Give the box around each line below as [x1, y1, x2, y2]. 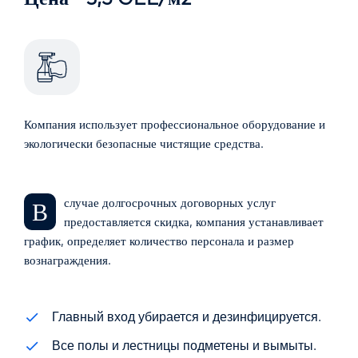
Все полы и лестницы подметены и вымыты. [52, 336, 316, 353]
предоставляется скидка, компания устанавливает [64, 213, 324, 229]
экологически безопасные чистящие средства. [24, 135, 264, 151]
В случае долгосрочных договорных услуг [32, 196, 48, 227]
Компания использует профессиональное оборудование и [24, 116, 325, 132]
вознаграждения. [24, 252, 111, 268]
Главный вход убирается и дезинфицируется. [52, 308, 321, 324]
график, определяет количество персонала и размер [24, 233, 294, 249]
